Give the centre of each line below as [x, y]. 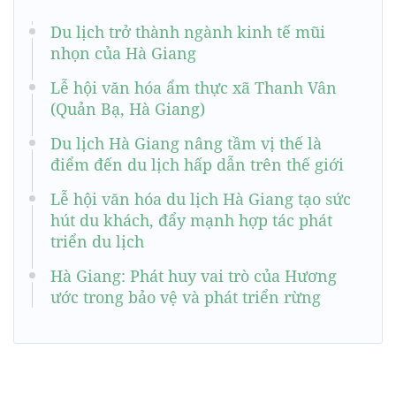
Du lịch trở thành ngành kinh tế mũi [188, 32]
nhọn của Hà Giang [123, 53]
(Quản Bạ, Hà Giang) [128, 109]
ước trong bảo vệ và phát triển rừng [186, 297]
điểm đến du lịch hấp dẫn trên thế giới [197, 165]
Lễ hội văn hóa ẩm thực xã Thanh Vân [194, 88]
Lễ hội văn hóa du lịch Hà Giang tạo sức [201, 199]
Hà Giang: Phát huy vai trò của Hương [194, 276]
